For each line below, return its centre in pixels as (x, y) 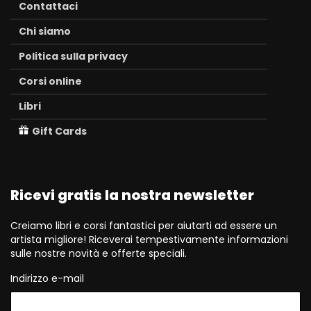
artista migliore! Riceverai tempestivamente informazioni (149, 239)
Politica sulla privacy (73, 56)
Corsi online (50, 81)
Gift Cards (59, 131)
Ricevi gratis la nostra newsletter (132, 195)
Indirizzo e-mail (47, 278)
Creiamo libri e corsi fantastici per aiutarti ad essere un (144, 226)
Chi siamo (45, 31)
